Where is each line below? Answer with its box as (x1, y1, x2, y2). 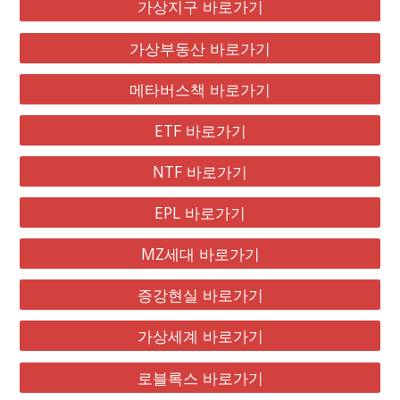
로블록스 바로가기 (137, 366, 263, 388)
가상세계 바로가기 (137, 325, 263, 347)
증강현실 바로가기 (137, 284, 263, 306)
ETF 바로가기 (154, 119, 246, 141)
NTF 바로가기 (153, 160, 247, 182)
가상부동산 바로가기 (129, 37, 271, 59)
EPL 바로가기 (154, 202, 246, 223)
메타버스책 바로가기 (129, 78, 271, 100)
